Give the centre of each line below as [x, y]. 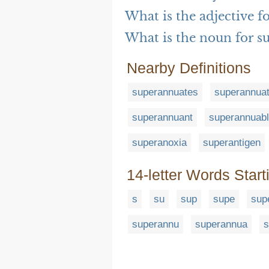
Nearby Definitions [189, 68]
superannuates [165, 92]
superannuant [162, 118]
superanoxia [159, 143]
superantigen [232, 143]
